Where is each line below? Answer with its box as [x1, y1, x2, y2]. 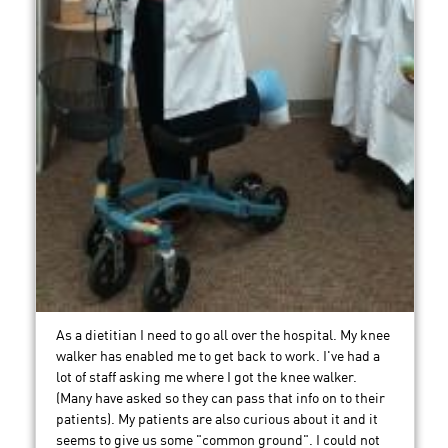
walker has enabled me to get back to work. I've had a [56, 350, 380, 365]
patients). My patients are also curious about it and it [56, 413, 378, 428]
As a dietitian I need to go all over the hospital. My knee [56, 329, 390, 344]
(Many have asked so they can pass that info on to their [56, 392, 385, 407]
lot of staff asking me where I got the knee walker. [56, 371, 357, 386]
